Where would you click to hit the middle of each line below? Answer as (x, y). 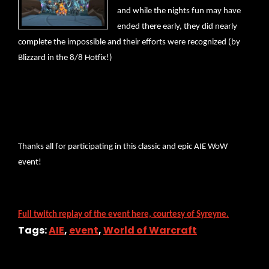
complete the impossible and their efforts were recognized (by (129, 43)
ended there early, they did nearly (177, 27)
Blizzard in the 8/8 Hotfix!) (65, 58)
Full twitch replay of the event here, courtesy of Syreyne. (123, 215)
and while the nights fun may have (179, 11)
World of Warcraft (150, 231)
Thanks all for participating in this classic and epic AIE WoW (123, 147)
